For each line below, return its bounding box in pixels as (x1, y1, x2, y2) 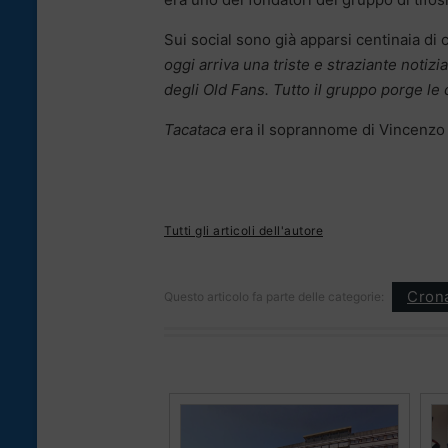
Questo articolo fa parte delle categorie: (164, 288, 384, 304)
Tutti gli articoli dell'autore (164, 222, 323, 238)
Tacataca (164, 119, 226, 139)
